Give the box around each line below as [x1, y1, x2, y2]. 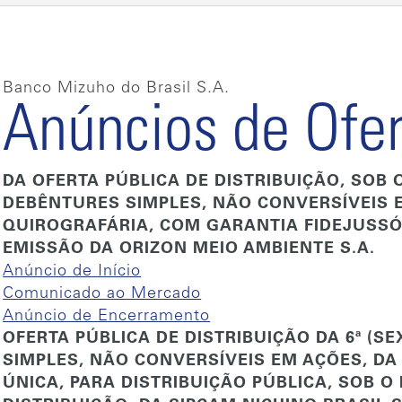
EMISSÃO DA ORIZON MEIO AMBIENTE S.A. [3, 241, 376, 258]
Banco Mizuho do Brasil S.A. [3, 81, 231, 97]
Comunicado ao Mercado [3, 286, 202, 302]
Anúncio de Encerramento [3, 309, 211, 325]
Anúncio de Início [3, 264, 142, 280]
